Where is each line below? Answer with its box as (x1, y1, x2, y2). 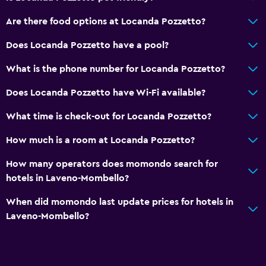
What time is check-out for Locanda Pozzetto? (6, 111, 211, 121)
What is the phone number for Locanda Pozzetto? (6, 64, 225, 74)
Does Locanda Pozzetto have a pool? (6, 40, 169, 50)
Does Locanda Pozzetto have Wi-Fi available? (6, 87, 205, 97)
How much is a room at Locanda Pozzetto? (6, 135, 195, 145)
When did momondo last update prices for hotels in (6, 197, 233, 207)
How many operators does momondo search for (6, 159, 218, 169)
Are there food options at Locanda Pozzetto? (6, 16, 205, 26)
